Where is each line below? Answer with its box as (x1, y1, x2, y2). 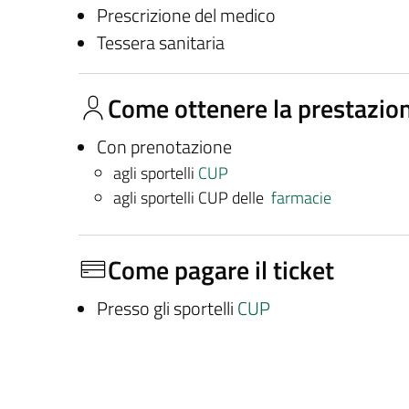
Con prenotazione (96, 132, 232, 161)
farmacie (270, 184, 331, 210)
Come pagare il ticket (108, 249, 334, 289)
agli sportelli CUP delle (112, 184, 271, 210)
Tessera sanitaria (96, 28, 225, 57)
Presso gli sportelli (96, 294, 237, 322)
